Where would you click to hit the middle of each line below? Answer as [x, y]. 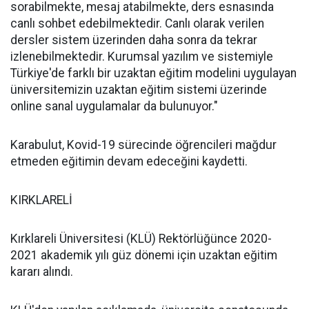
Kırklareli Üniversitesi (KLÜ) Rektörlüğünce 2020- [141, 239]
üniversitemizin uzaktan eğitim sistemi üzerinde [139, 90]
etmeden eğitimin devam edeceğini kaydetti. [129, 161]
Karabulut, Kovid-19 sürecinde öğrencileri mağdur [143, 145]
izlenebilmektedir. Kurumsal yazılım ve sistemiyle [142, 57]
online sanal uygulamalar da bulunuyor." [114, 106]
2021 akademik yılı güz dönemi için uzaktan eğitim [144, 255]
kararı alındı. [42, 272]
